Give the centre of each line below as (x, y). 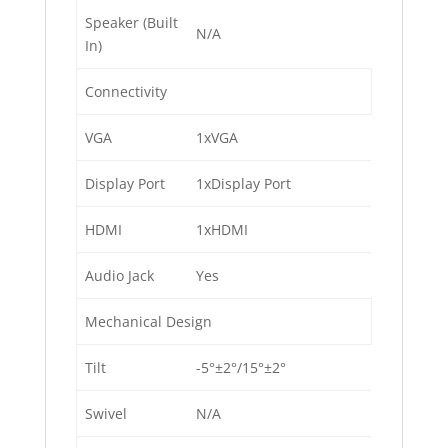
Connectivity (126, 92)
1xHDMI (222, 230)
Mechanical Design (148, 322)
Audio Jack (119, 276)
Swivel (106, 414)
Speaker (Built (131, 23)
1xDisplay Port (243, 184)
